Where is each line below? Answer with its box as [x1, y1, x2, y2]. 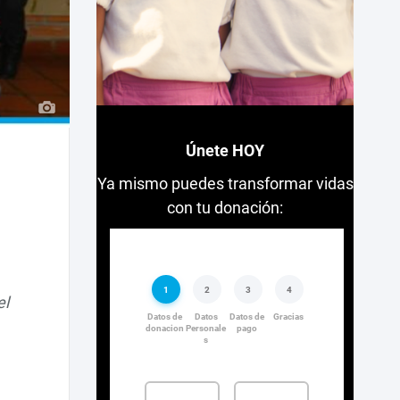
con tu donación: [167, 198, 284, 218]
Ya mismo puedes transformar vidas [96, 174, 354, 194]
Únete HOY [186, 141, 265, 161]
